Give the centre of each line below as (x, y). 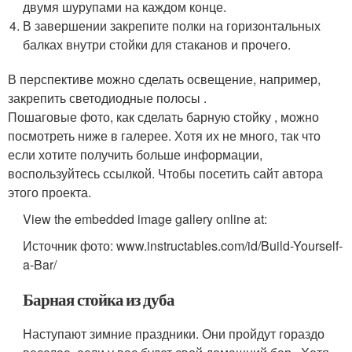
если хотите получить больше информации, (135, 155)
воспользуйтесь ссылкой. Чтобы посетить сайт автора (165, 174)
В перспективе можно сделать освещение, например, (164, 79)
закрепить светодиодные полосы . (107, 98)
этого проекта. (49, 192)
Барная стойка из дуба (99, 300)
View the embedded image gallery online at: (145, 219)
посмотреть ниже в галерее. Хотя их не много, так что (164, 136)
